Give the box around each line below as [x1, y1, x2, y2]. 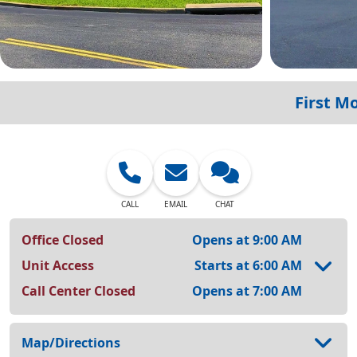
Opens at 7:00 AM [192, 281, 302, 300]
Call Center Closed [22, 281, 135, 300]
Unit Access [22, 256, 94, 274]
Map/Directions [22, 333, 120, 351]
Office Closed [22, 230, 104, 249]
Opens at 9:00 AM [192, 230, 302, 249]
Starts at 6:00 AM [194, 256, 302, 274]
